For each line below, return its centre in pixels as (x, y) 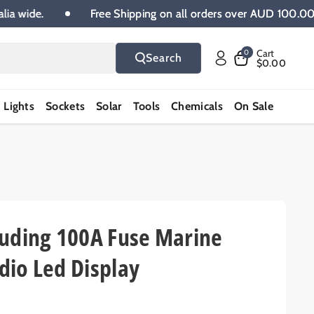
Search (164, 58)
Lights (19, 106)
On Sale (253, 106)
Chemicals (197, 106)
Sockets (66, 106)
